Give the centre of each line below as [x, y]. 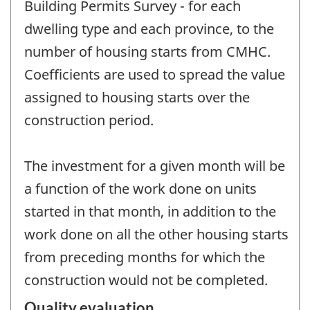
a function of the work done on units [140, 189]
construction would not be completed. [146, 280]
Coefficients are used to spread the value [155, 75]
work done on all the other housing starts [156, 235]
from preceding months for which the [145, 257]
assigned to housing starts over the [137, 98]
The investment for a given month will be [155, 166]
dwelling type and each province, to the [149, 29]
